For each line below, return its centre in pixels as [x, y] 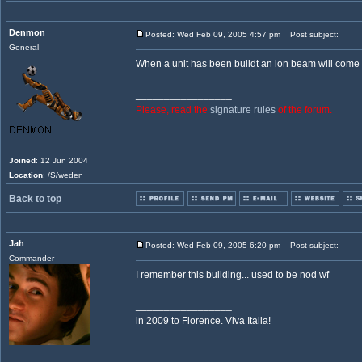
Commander [32, 258]
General [24, 47]
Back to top [35, 199]
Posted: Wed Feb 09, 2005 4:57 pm [213, 34]
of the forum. [304, 110]
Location [26, 175]
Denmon [27, 32]
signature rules [243, 110]
